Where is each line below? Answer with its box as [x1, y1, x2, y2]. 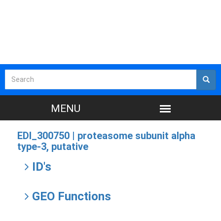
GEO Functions [29, 189, 111, 203]
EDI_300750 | [17, 130, 77, 142]
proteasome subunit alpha [77, 130, 195, 142]
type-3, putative [17, 141, 88, 152]
